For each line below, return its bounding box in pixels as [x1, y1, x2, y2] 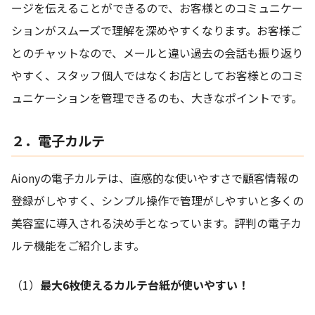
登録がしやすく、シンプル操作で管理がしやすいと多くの [11, 192, 304, 210]
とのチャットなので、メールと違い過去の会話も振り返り [11, 44, 303, 62]
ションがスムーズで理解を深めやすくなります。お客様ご [11, 22, 302, 39]
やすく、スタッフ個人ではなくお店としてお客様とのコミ [11, 67, 304, 84]
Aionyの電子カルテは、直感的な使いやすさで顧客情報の [11, 169, 299, 187]
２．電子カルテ [11, 131, 105, 151]
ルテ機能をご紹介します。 [11, 237, 145, 255]
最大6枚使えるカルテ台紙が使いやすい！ [40, 276, 249, 294]
